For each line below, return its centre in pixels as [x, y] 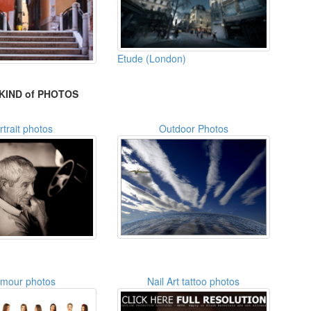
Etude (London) [152, 59]
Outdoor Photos [193, 128]
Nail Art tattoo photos [194, 281]
